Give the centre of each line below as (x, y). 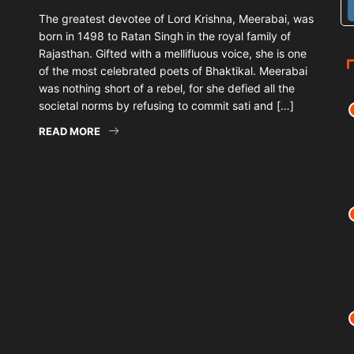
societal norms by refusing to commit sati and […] (166, 106)
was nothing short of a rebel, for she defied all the (167, 88)
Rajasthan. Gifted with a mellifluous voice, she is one (173, 54)
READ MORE (70, 132)
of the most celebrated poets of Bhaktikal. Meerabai (173, 71)
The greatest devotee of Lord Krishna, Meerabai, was (176, 19)
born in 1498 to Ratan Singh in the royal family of (165, 36)
